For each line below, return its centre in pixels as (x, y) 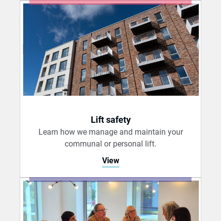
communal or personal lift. (110, 144)
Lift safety (110, 120)
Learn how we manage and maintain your (110, 132)
